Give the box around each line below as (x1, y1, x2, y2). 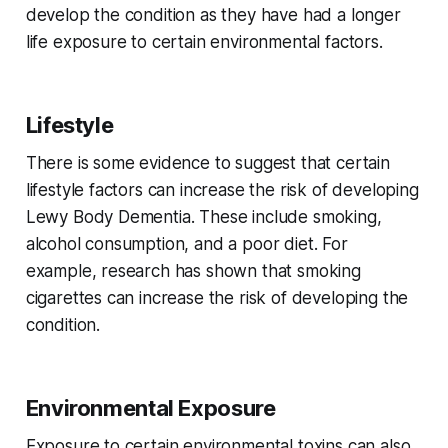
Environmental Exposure (25, 395, 276, 422)
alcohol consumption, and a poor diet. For (25, 234, 348, 255)
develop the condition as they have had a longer (25, 5, 401, 26)
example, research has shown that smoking (25, 261, 361, 282)
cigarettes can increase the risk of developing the (25, 288, 409, 309)
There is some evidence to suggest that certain (25, 153, 390, 174)
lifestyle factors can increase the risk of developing (25, 180, 419, 201)
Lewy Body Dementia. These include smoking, (25, 207, 382, 228)
